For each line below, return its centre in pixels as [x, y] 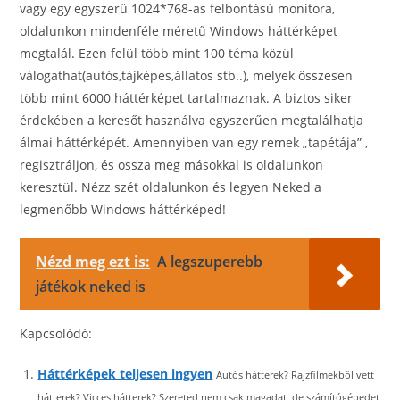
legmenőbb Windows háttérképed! [123, 209]
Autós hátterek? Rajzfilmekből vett [296, 375]
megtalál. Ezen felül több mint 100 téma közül [157, 53]
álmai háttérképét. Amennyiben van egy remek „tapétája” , [194, 142]
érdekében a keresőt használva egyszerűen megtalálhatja [192, 120]
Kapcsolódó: [56, 333]
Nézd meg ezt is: [93, 262]
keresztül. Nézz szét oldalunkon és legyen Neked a [171, 187]
